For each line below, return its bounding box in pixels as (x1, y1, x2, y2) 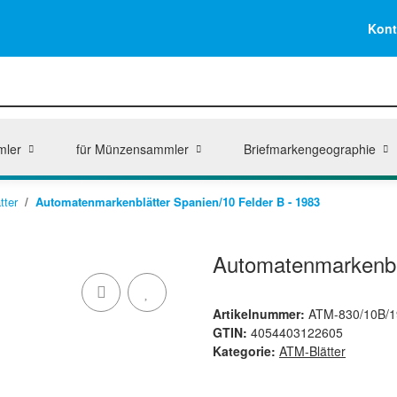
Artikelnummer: (213, 305, 308, 323)
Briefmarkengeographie (243, 140, 376, 158)
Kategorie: (213, 342, 279, 360)
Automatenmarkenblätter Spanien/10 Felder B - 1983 (35, 193, 320, 210)
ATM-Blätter (279, 342, 346, 360)
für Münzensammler (75, 140, 189, 158)
